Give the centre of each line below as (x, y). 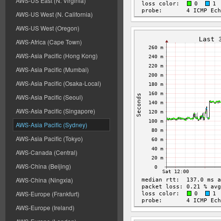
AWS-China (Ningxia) (44, 180)
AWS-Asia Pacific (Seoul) (49, 97)
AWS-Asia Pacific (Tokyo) (49, 138)
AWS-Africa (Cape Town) (49, 42)
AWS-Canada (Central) (47, 152)
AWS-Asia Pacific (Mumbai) (52, 69)
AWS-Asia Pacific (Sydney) (52, 125)
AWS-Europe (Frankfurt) (48, 194)
